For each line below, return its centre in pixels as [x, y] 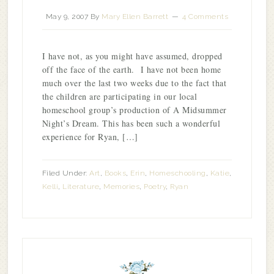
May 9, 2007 [67, 17]
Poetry [155, 187]
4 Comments [206, 17]
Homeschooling [178, 173]
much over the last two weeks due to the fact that [134, 83]
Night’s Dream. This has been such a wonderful [131, 123]
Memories [122, 187]
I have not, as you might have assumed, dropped [132, 56]
